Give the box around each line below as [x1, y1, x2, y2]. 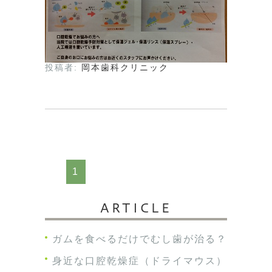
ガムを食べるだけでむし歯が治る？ [52, 233, 227, 244]
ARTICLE [100, 201, 172, 214]
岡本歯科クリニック [81, 63, 169, 73]
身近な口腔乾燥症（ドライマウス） [52, 255, 227, 266]
